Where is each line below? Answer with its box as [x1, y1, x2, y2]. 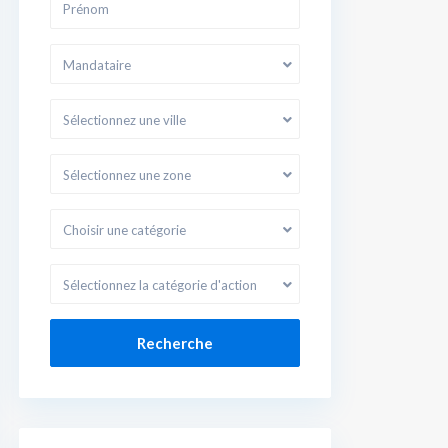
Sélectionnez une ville [63, 112, 186, 128]
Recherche [137, 334, 213, 352]
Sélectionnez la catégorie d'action [63, 277, 257, 293]
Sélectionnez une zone [63, 167, 191, 183]
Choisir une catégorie [63, 222, 186, 238]
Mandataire [63, 57, 131, 73]
